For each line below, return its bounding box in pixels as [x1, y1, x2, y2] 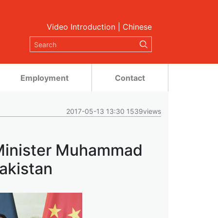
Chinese [123, 22, 152, 32]
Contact [115, 73, 145, 83]
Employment [20, 73, 69, 83]
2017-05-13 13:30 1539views [66, 107, 161, 115]
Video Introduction [47, 22, 115, 32]
